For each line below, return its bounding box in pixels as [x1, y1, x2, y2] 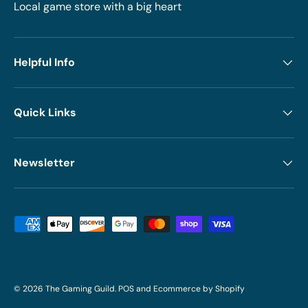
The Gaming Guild [45, 283, 115, 295]
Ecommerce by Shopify [153, 283, 245, 295]
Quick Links [14, 105, 76, 120]
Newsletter [14, 155, 75, 170]
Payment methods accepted [13, 216, 157, 231]
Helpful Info [14, 55, 75, 70]
